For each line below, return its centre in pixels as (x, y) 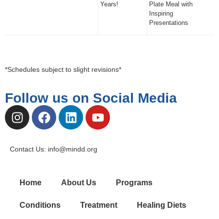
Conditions (40, 205)
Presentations (169, 23)
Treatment (99, 205)
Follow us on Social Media (91, 98)
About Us (79, 182)
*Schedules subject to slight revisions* (63, 69)
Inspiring (161, 13)
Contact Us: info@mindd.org (54, 149)
